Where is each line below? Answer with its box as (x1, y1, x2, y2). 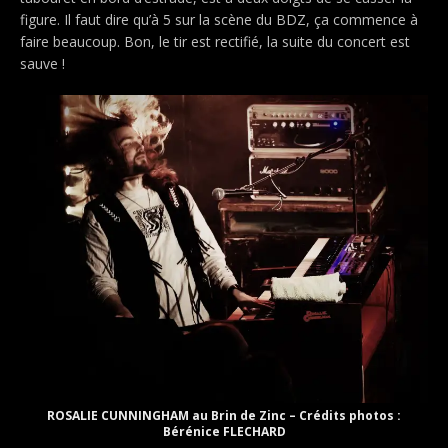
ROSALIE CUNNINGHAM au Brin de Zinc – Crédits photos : (47, 406, 401, 424)
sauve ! (20, 53, 65, 73)
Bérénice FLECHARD (162, 422, 286, 440)
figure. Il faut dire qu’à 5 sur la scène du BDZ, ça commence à (20, 9, 418, 29)
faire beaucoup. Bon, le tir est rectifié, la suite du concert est (20, 31, 410, 51)
